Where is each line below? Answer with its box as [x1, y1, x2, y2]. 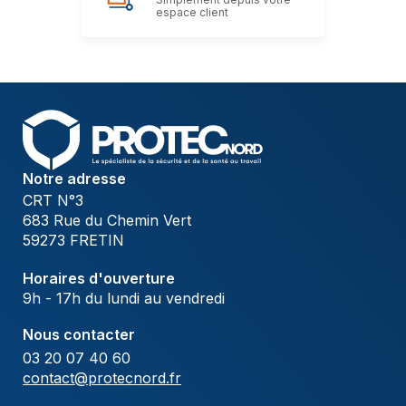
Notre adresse [23, 169, 126, 188]
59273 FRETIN [23, 231, 124, 250]
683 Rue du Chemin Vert [23, 211, 191, 230]
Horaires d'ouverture [23, 269, 175, 288]
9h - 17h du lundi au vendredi [23, 289, 225, 308]
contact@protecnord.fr [23, 368, 181, 387]
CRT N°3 [23, 191, 83, 210]
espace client [156, 5, 228, 20]
